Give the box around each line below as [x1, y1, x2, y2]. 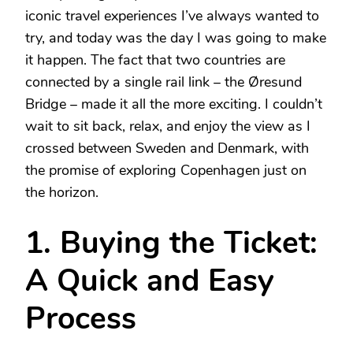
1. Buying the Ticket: [25, 221, 318, 264]
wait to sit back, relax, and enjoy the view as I [25, 116, 310, 136]
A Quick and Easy [25, 259, 274, 302]
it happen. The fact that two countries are [25, 50, 285, 69]
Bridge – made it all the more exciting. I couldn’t [25, 94, 322, 113]
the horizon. [25, 182, 98, 202]
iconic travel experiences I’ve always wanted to [25, 6, 319, 25]
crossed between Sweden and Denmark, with [25, 138, 309, 158]
